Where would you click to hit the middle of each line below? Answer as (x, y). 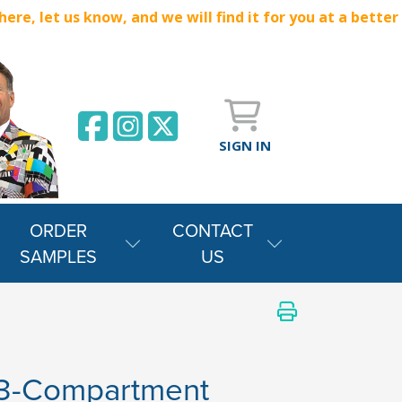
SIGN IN (245, 145)
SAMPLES (58, 256)
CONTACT (213, 230)
